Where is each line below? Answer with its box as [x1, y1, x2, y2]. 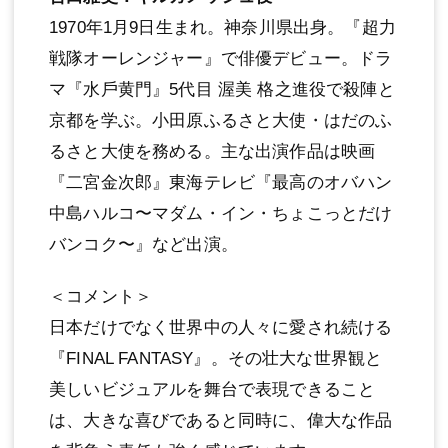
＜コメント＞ [49, 286, 153, 306]
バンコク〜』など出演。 [49, 234, 238, 254]
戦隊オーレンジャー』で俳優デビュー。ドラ [49, 48, 393, 68]
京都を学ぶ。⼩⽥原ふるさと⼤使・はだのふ [49, 110, 393, 130]
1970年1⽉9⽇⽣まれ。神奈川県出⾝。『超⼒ [49, 17, 396, 37]
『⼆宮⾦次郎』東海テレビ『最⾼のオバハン [49, 172, 393, 192]
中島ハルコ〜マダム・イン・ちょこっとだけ [49, 203, 393, 223]
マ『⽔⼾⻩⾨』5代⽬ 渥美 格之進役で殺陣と [49, 79, 395, 99]
